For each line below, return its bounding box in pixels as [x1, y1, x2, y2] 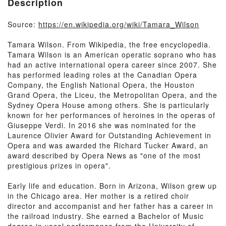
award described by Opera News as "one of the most [8, 150, 201, 160]
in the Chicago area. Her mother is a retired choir [8, 191, 189, 201]
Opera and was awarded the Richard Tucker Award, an [8, 140, 208, 150]
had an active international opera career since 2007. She [8, 60, 217, 70]
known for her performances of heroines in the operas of [8, 110, 215, 120]
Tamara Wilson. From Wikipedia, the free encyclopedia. [8, 39, 211, 49]
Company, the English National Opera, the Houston [8, 80, 195, 90]
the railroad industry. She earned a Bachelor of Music [8, 211, 204, 221]
